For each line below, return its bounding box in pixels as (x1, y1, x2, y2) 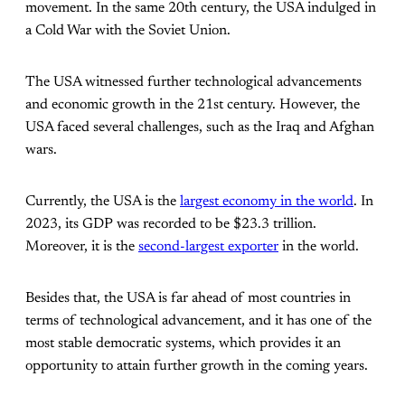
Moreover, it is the (25, 240, 138, 255)
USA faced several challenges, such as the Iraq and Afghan (25, 120, 374, 136)
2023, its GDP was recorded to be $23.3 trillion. (25, 217, 316, 232)
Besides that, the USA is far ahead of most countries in (25, 291, 351, 306)
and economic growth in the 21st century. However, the (25, 98, 360, 113)
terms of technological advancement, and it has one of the (25, 314, 372, 329)
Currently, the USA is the (25, 194, 180, 210)
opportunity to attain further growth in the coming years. (25, 359, 368, 374)
